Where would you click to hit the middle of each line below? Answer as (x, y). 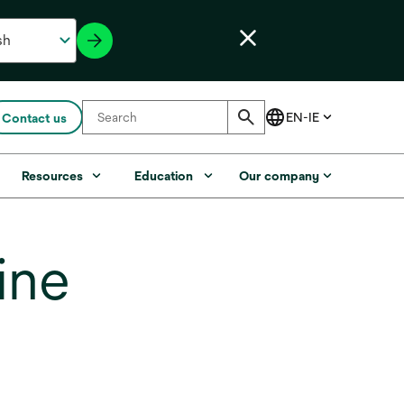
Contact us (34, 118)
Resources (53, 176)
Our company (279, 176)
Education (164, 176)
